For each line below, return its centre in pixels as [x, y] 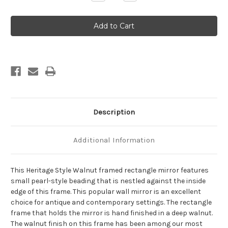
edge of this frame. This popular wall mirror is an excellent [106, 192]
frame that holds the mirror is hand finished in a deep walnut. [112, 213]
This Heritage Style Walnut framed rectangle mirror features [110, 170]
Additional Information [114, 140]
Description [114, 112]
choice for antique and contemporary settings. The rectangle [111, 203]
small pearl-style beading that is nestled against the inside [108, 181]
